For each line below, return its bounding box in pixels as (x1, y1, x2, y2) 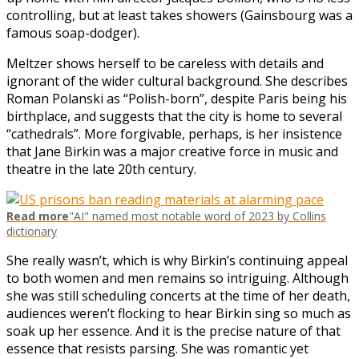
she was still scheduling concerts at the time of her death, (6, 286, 350, 305)
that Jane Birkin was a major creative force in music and (6, 142, 338, 160)
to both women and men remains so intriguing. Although (6, 268, 349, 287)
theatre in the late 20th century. (6, 159, 196, 178)
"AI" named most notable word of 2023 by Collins (69, 208, 326, 224)
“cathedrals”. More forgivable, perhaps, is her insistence (6, 124, 342, 143)
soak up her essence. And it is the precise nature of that (6, 321, 341, 340)
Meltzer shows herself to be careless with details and (6, 54, 324, 72)
